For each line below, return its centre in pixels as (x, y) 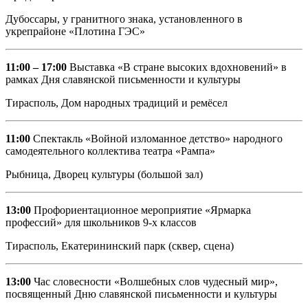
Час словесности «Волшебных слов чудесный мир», (156, 281)
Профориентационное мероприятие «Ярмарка (141, 210)
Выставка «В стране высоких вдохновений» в (177, 67)
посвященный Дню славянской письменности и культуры (145, 294)
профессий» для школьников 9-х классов (101, 222)
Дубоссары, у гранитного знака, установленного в (124, 19)
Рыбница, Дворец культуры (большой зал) (104, 174)
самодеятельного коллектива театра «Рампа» (110, 151)
